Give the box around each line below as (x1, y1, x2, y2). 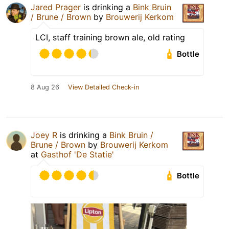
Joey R (31, 130, 57, 141)
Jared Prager (31, 2, 81, 13)
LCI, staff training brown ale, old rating (35, 32, 185, 43)
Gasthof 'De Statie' (41, 149, 114, 160)
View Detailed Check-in (68, 83, 139, 91)
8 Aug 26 (31, 83, 59, 91)
